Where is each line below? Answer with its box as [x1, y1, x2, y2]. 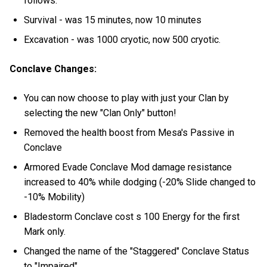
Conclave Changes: [10, 63, 97, 74]
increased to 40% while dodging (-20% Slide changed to [24, 176, 256, 188]
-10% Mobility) [24, 191, 85, 203]
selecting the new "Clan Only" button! [24, 107, 177, 119]
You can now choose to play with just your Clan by [24, 92, 229, 104]
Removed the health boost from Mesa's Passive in [24, 126, 235, 138]
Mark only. [24, 225, 66, 237]
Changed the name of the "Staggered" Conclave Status [24, 245, 250, 257]
